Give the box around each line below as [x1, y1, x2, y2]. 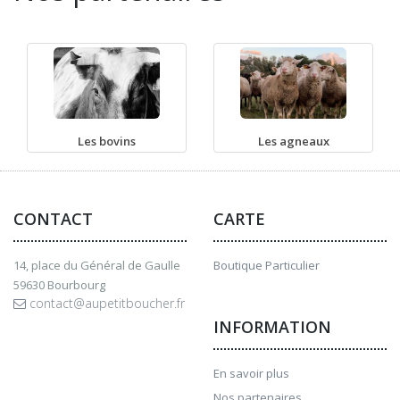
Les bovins [78, 133, 136, 149]
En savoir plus [213, 365, 289, 381]
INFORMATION [213, 316, 331, 337]
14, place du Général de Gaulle [13, 257, 180, 273]
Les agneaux [257, 133, 329, 149]
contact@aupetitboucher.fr [26, 295, 185, 312]
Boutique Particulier [213, 257, 320, 273]
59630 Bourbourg [13, 277, 105, 293]
